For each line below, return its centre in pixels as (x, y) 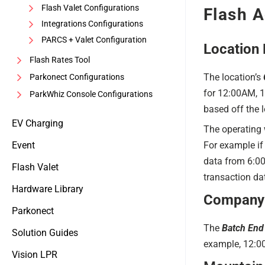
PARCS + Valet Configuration (94, 40)
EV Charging (38, 123)
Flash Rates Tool (60, 60)
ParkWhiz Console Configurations (91, 94)
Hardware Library (48, 189)
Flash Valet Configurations (90, 8)
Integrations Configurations (92, 24)
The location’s (233, 77)
